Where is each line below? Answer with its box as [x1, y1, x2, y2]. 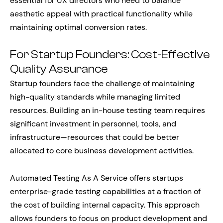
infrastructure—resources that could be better [10, 131, 179, 142]
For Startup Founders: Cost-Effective [10, 48, 210, 61]
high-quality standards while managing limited [10, 91, 180, 102]
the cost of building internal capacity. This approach [10, 199, 200, 210]
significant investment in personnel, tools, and [10, 118, 176, 129]
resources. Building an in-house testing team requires [10, 105, 205, 115]
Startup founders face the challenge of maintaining [10, 78, 195, 89]
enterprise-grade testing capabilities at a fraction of [10, 186, 201, 197]
